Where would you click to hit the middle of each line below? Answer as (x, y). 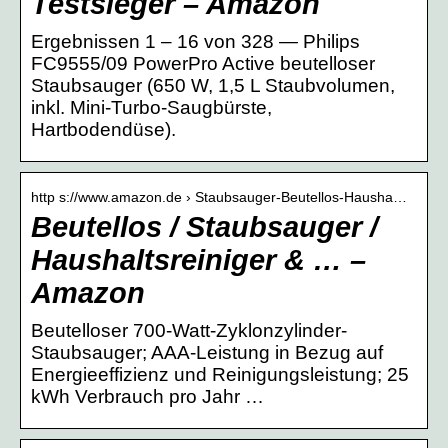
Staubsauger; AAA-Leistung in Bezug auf (207, 352)
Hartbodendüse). (103, 129)
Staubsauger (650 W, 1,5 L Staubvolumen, (213, 85)
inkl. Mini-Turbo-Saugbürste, (151, 107)
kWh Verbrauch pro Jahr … (147, 396)
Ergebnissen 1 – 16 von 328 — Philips (195, 41)
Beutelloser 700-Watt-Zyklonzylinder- (189, 330)
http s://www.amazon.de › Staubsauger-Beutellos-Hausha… (219, 196)
